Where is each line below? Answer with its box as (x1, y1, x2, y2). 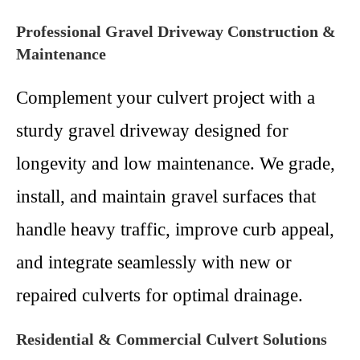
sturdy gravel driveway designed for (16, 121, 288, 141)
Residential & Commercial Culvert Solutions (16, 330, 327, 348)
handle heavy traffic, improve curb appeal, (16, 219, 334, 239)
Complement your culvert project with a (16, 88, 315, 108)
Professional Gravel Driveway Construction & (16, 22, 336, 40)
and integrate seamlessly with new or (16, 252, 292, 272)
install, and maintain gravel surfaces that (16, 186, 316, 207)
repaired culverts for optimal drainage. (16, 285, 303, 305)
